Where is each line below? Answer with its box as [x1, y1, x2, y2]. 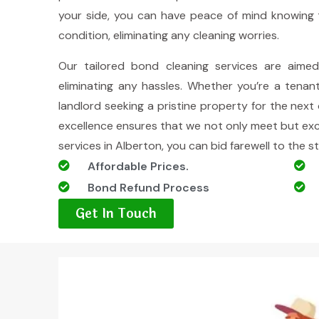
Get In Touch [75, 204, 157, 224]
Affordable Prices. [88, 159, 189, 174]
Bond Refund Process [88, 180, 209, 195]
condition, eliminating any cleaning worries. [58, 28, 279, 43]
